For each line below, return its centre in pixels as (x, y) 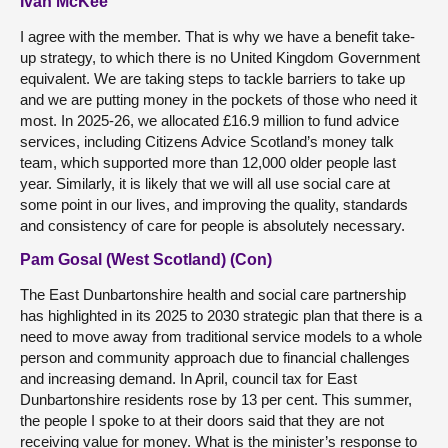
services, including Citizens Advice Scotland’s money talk (207, 141)
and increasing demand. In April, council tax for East (188, 378)
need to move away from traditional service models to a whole (221, 336)
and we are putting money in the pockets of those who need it (218, 99)
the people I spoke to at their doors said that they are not (202, 420)
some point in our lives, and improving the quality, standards (214, 204)
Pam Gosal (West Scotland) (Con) (146, 259)
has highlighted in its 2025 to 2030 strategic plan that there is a (221, 315)
